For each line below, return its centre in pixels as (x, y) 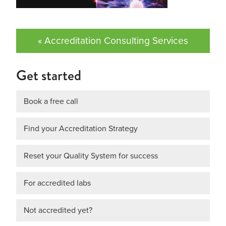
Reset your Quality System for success (91, 156)
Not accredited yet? (58, 210)
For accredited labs (57, 183)
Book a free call (51, 101)
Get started (49, 75)
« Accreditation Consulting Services (113, 41)
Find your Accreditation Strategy (81, 129)
